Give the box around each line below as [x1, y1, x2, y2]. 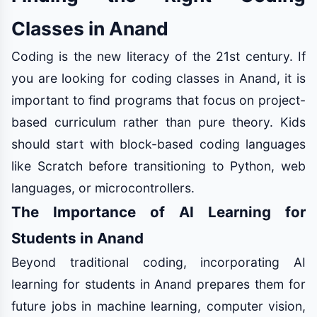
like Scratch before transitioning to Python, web [11, 158, 306, 173]
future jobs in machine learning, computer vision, [11, 299, 306, 313]
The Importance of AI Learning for [11, 203, 306, 221]
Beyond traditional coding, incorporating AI [11, 255, 306, 270]
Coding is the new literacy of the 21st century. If [11, 49, 306, 64]
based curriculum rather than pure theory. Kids [11, 115, 306, 129]
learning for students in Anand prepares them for [11, 277, 306, 292]
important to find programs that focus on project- [11, 93, 306, 108]
